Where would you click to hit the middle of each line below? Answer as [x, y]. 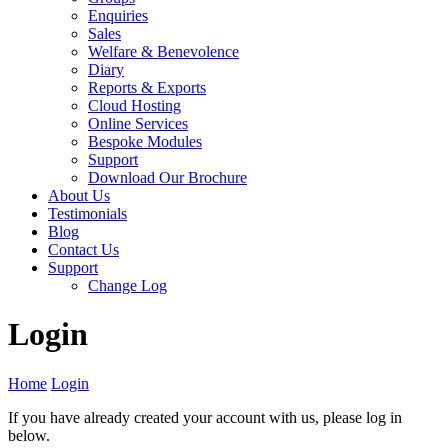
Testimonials [87, 213]
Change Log [127, 285]
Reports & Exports [147, 87]
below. [29, 435]
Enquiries [118, 15]
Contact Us [83, 249]
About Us [79, 195]
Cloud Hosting [134, 105]
